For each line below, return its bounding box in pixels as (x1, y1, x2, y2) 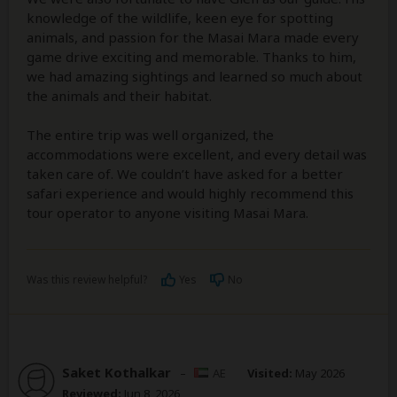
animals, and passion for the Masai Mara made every (27, 28, 359, 47)
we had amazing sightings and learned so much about (27, 67, 362, 86)
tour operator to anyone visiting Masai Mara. (27, 204, 308, 222)
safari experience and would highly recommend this (27, 184, 354, 203)
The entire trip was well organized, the (27, 126, 274, 144)
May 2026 (292, 365, 345, 382)
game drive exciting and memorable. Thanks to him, (27, 48, 356, 66)
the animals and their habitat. (27, 87, 212, 105)
